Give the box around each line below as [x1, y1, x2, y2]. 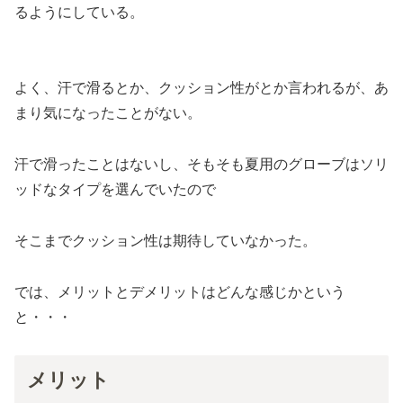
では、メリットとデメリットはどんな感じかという [14, 283, 345, 300]
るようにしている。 [14, 4, 144, 21]
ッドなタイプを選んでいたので [14, 181, 216, 197]
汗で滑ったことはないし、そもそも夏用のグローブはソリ [14, 156, 389, 172]
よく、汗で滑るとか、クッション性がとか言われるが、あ [14, 80, 389, 96]
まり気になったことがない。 [14, 105, 201, 121]
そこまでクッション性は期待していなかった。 [14, 232, 317, 248]
